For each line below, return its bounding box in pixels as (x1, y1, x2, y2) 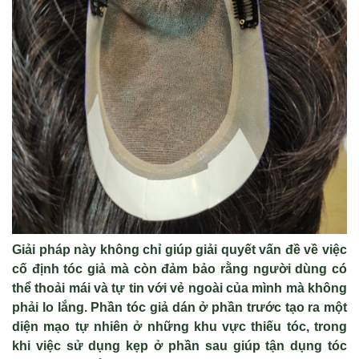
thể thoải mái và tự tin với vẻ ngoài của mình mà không (12, 281, 347, 295)
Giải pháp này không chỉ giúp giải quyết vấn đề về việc (12, 243, 347, 256)
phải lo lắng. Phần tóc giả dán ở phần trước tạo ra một (12, 301, 347, 314)
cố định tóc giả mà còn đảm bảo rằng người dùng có (12, 262, 347, 276)
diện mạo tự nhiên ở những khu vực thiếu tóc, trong (12, 320, 347, 333)
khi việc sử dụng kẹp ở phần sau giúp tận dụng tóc (12, 339, 347, 353)
